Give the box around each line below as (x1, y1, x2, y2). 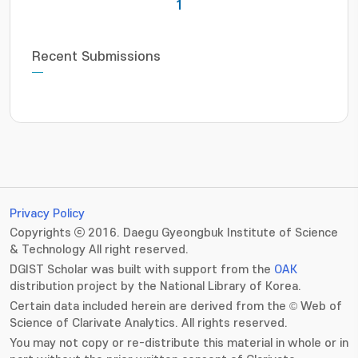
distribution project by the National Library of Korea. (10, 280, 301, 293)
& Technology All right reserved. (10, 243, 189, 257)
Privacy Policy (10, 207, 85, 221)
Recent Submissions (32, 50, 161, 64)
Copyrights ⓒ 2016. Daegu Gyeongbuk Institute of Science (10, 226, 338, 240)
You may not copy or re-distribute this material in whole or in (10, 336, 348, 350)
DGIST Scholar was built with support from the (10, 263, 274, 276)
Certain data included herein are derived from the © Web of (10, 300, 342, 313)
